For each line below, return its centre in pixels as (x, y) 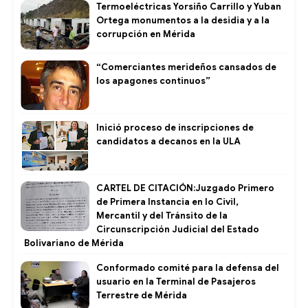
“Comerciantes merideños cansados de (186, 67)
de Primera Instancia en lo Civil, (167, 201)
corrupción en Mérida (146, 34)
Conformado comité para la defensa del (188, 267)
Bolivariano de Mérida (74, 243)
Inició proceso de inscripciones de (175, 127)
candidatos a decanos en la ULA (168, 141)
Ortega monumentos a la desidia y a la (183, 20)
